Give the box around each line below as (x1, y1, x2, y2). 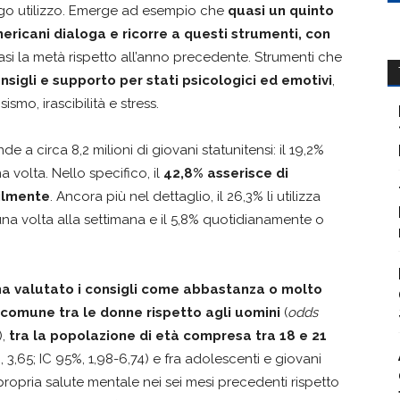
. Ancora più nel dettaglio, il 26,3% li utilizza (50, 188, 321, 204)
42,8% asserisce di (163, 165, 288, 181)
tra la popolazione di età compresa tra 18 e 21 (9, 328, 327, 344)
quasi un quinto (228, 3, 334, 19)
